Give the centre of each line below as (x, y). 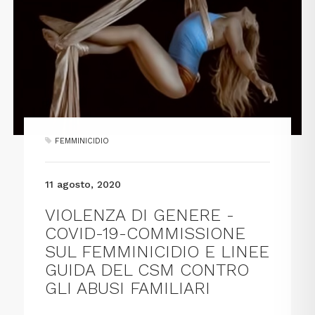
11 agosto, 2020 (83, 185)
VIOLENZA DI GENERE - (140, 216)
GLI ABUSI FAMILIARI (128, 289)
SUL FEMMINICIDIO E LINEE (157, 252)
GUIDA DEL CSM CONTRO (147, 270)
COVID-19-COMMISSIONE (146, 234)
